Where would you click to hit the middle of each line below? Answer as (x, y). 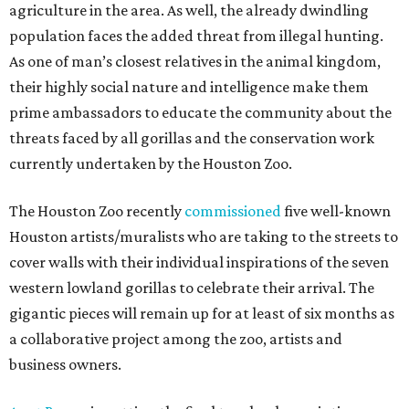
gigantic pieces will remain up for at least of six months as (202, 314)
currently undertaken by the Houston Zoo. (151, 164)
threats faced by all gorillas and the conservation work (192, 138)
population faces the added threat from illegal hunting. (196, 36)
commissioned (233, 211)
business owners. (65, 365)
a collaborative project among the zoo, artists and (176, 339)
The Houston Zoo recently (97, 211)
